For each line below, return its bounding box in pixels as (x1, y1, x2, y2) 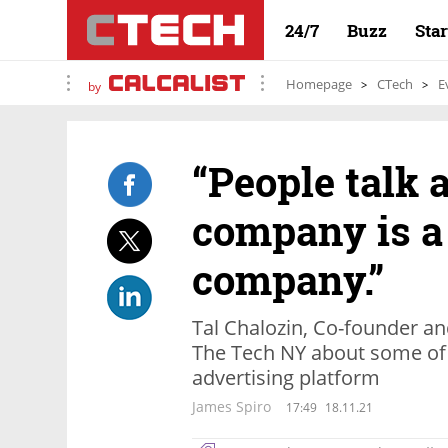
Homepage (286, 75, 352, 93)
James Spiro (192, 397, 271, 416)
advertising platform (192, 364, 380, 391)
